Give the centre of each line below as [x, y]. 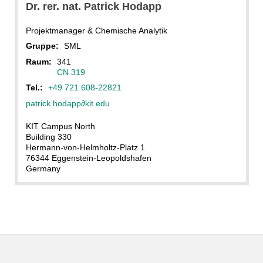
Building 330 [48, 136]
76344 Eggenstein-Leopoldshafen [88, 158]
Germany [43, 168]
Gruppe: [43, 46]
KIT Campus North [60, 126]
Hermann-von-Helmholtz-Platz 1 [85, 147]
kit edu [97, 103]
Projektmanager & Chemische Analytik [96, 31]
